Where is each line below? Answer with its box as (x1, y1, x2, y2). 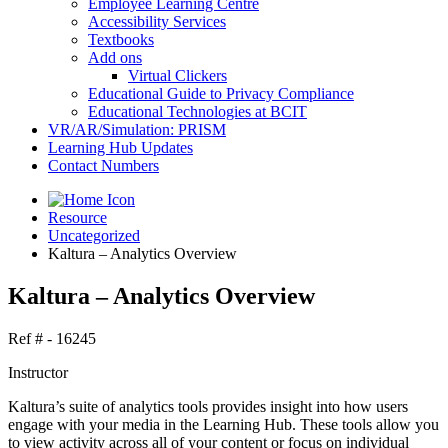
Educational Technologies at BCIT (88, 103, 307, 120)
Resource (48, 209, 107, 226)
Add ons (88, 49, 142, 66)
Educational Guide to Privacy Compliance (88, 85, 354, 102)
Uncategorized (48, 227, 140, 244)
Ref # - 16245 (8, 329, 96, 347)
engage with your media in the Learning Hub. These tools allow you (8, 415, 439, 433)
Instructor (8, 363, 68, 381)
